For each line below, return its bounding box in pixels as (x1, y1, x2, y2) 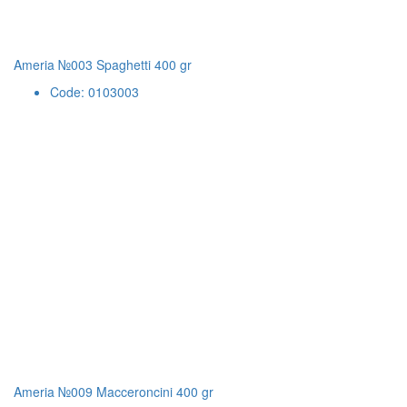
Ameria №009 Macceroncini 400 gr (14, 382, 213, 401)
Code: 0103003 (50, 83, 139, 101)
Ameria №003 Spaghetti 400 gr (14, 55, 192, 74)
